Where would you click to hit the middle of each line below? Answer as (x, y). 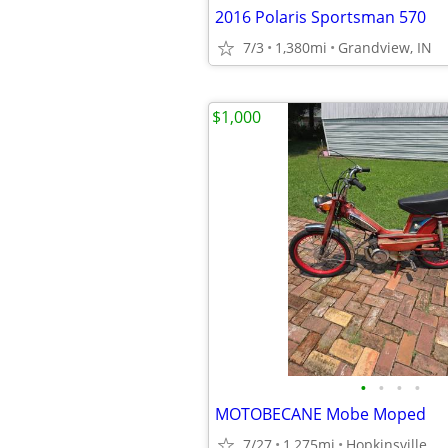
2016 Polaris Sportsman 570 (320, 17)
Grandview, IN (385, 47)
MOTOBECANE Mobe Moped (320, 414)
